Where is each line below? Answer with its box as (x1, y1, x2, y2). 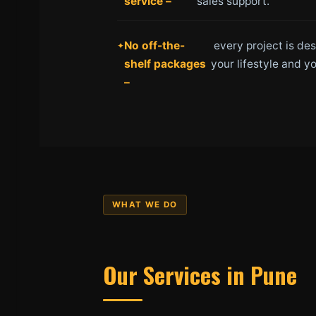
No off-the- (124, 39, 185, 52)
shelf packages (124, 57, 206, 71)
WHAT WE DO (112, 200, 178, 209)
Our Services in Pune (103, 258, 297, 291)
